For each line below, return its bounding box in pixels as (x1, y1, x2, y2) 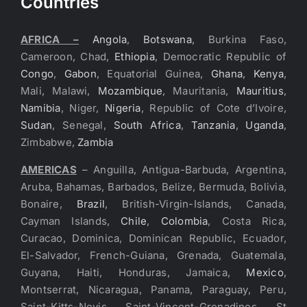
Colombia (160, 214, 208, 228)
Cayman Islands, (21, 214, 121, 228)
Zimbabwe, (21, 135, 78, 149)
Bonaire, (21, 197, 77, 210)
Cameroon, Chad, (21, 49, 115, 63)
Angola (92, 32, 127, 46)
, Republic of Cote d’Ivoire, (140, 101, 286, 114)
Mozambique (97, 84, 162, 97)
